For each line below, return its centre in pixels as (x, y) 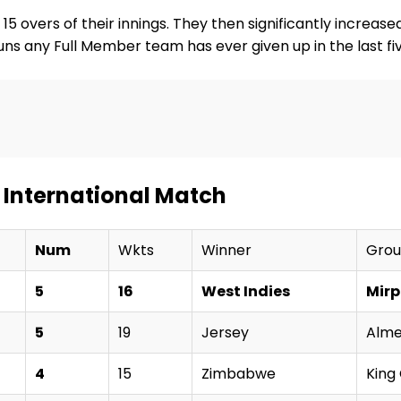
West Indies (246, 291)
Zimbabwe (239, 373)
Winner (226, 250)
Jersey (225, 332)
